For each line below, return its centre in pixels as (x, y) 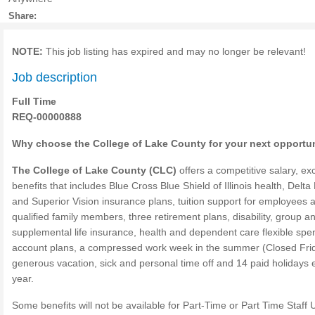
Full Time (34, 101)
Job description (54, 77)
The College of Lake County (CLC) (94, 170)
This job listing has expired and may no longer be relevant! (174, 51)
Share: (22, 16)
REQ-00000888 (47, 117)
